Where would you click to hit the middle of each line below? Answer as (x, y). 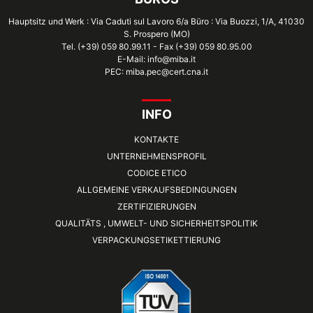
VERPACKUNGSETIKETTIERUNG (156, 240)
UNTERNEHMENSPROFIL (156, 156)
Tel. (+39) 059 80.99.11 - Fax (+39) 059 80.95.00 (156, 46)
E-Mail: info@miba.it (156, 59)
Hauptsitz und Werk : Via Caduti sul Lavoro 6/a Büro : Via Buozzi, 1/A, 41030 (156, 21)
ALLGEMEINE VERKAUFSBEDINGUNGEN (156, 189)
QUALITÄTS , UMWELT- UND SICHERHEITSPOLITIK (156, 223)
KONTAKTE (156, 139)
